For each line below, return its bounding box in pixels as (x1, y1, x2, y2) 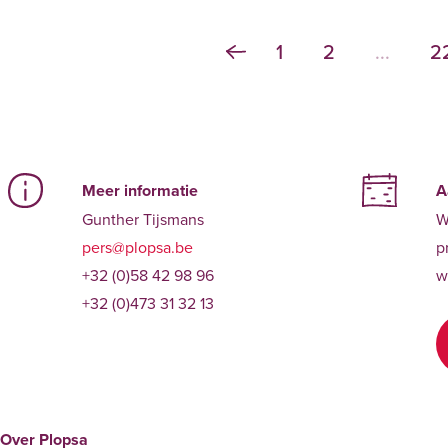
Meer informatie (82, 179, 198, 203)
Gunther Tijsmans (82, 208, 204, 231)
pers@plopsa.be (82, 236, 193, 259)
